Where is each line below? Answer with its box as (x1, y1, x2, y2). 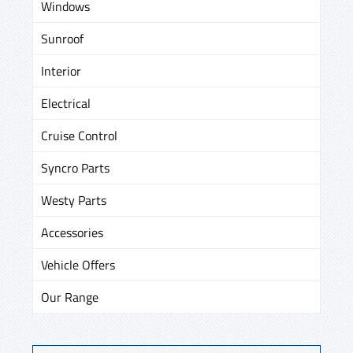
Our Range (41, 287, 98, 307)
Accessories (41, 222, 103, 242)
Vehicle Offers (41, 255, 115, 274)
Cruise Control (41, 125, 117, 145)
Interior (41, 61, 81, 80)
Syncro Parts (41, 158, 110, 177)
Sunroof (41, 28, 84, 48)
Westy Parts (41, 190, 106, 210)
